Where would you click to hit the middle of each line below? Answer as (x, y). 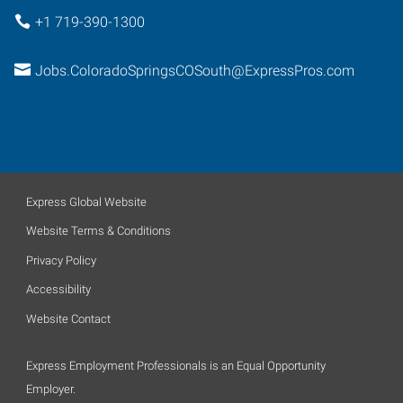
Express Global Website (86, 201)
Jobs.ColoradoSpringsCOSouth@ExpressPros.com (194, 71)
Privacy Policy (61, 260)
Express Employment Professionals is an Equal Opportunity (176, 365)
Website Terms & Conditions (99, 231)
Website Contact (68, 318)
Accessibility (58, 289)
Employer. (51, 389)
